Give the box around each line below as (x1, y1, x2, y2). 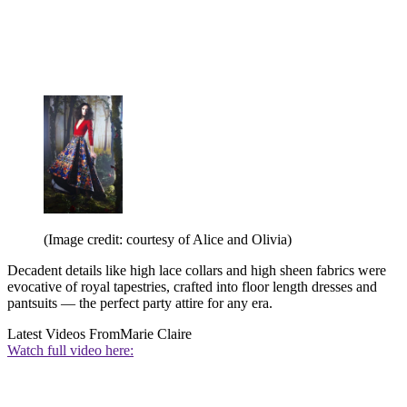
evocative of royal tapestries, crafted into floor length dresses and (7, 279, 377, 295)
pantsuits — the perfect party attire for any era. (7, 295, 273, 312)
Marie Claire (120, 326, 192, 342)
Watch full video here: (7, 342, 134, 359)
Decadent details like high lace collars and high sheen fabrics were (7, 263, 386, 279)
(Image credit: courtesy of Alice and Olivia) (44, 232, 292, 248)
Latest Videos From (7, 326, 120, 342)
